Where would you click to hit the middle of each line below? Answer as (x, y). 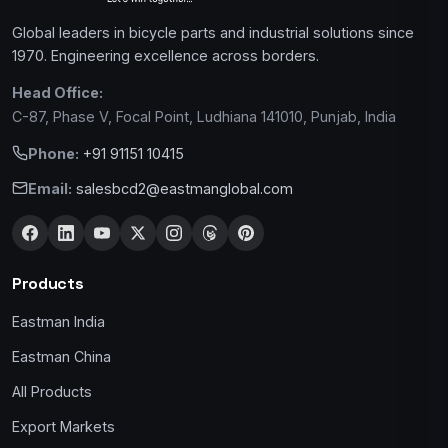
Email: (50, 188)
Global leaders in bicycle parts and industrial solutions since (213, 32)
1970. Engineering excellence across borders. (165, 55)
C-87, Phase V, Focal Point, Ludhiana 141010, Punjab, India (204, 116)
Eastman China (61, 356)
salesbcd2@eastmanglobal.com (184, 188)
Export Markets (63, 426)
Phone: (53, 153)
